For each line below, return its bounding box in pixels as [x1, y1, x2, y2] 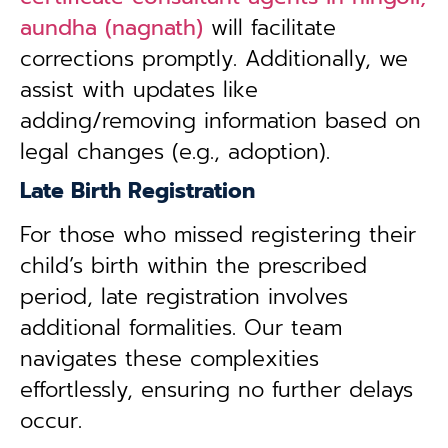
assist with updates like [20, 74, 258, 106]
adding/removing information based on [20, 105, 421, 137]
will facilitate [203, 12, 336, 44]
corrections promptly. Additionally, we [20, 43, 408, 75]
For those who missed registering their [20, 219, 416, 251]
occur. [20, 405, 82, 437]
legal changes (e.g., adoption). [20, 136, 330, 168]
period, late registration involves [20, 281, 348, 313]
